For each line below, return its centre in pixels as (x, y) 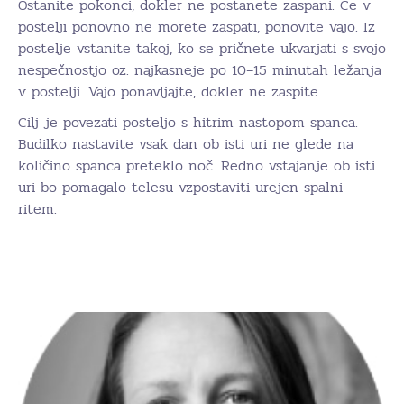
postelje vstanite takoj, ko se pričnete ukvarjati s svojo (202, 48)
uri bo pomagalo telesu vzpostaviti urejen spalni (180, 187)
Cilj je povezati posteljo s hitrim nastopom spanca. (188, 122)
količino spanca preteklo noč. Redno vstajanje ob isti (197, 165)
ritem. (37, 208)
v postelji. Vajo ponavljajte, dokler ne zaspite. (170, 91)
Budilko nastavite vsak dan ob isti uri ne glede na (186, 143)
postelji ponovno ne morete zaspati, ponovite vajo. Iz (197, 26)
